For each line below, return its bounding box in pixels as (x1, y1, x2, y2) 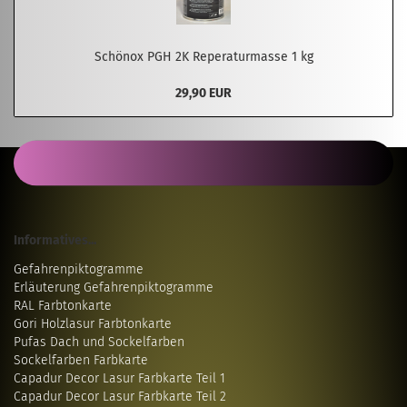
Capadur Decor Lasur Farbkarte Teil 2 (14, 389, 226, 404)
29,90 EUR (175, 85, 232, 101)
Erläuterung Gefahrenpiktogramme (14, 280, 213, 295)
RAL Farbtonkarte (14, 298, 112, 313)
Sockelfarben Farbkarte (14, 352, 148, 368)
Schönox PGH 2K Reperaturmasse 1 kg (94, 49, 313, 65)
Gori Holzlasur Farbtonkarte (14, 316, 172, 332)
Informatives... (14, 233, 96, 248)
